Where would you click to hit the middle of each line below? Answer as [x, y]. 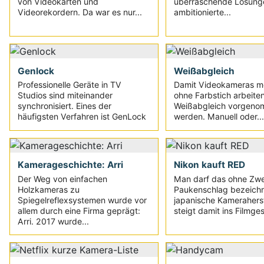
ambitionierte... [202, 12]
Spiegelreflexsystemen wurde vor [82, 200]
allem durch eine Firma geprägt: [79, 210]
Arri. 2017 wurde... [54, 221]
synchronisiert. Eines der [65, 106]
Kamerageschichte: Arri [71, 165]
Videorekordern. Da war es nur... [80, 12]
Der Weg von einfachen [63, 179]
